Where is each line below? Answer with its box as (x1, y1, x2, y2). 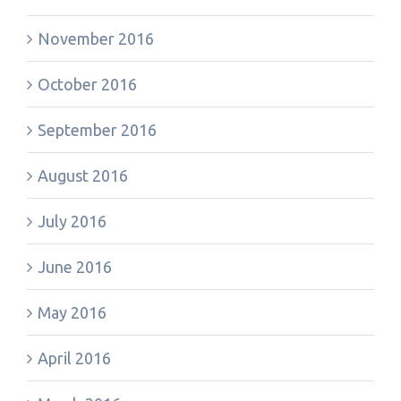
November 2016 (38, 30, 154, 47)
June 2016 (38, 258, 112, 276)
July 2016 (38, 212, 107, 230)
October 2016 (38, 75, 137, 93)
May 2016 (38, 303, 107, 321)
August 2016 (38, 166, 128, 184)
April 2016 (38, 349, 111, 367)
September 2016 (38, 121, 157, 139)
